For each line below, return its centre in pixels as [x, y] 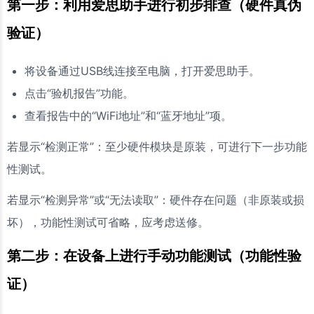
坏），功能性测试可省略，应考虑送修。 [108, 222]
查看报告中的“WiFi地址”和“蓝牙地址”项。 [128, 115]
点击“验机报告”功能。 [79, 93]
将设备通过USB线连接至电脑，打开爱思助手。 [142, 70]
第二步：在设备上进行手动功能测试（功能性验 [154, 255]
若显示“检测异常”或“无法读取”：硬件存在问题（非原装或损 [156, 199]
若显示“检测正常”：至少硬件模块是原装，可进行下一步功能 [157, 146]
